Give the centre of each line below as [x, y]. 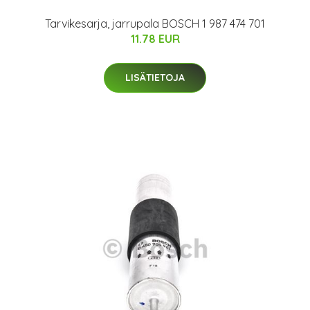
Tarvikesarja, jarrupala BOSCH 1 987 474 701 [155, 24]
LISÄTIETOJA [155, 78]
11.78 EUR [155, 39]
